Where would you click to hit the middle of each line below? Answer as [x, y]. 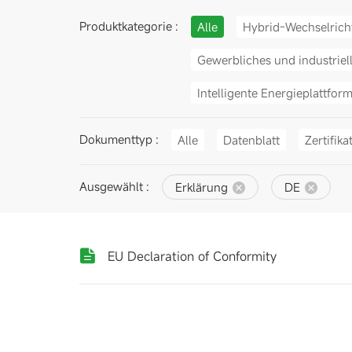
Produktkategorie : [128, 26]
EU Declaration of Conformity [192, 256]
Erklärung [201, 187]
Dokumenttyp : [119, 139]
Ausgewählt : [114, 186]
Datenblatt [251, 139]
